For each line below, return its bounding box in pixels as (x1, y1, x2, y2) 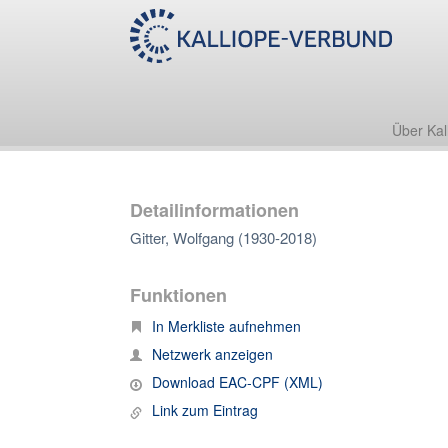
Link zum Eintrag (152, 400, 258, 420)
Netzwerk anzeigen (152, 344, 273, 364)
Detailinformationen (130, 197, 299, 223)
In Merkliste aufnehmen (152, 316, 301, 336)
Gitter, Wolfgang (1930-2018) (130, 227, 317, 248)
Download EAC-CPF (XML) (152, 372, 323, 392)
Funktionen (130, 282, 227, 308)
